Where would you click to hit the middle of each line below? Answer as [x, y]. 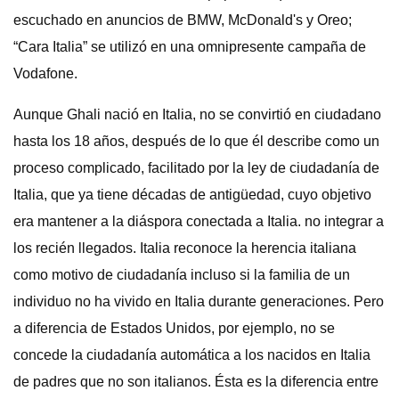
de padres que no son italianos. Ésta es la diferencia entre [196, 382]
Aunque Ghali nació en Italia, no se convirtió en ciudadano [197, 114]
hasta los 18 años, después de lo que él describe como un [196, 141]
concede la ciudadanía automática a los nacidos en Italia [192, 355]
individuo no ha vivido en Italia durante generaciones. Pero [199, 301]
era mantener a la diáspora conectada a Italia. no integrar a [199, 221]
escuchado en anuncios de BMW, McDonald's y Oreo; [183, 20]
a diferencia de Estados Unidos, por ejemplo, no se [174, 328]
